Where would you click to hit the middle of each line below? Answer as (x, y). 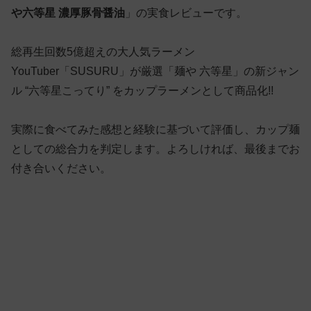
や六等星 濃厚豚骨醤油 (68, 12)
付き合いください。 (61, 168)
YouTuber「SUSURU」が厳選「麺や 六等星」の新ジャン (155, 71)
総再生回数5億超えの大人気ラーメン (103, 51)
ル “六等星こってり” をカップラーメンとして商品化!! (142, 90)
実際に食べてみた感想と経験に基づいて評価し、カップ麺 (155, 129)
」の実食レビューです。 (186, 12)
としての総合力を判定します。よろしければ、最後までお (155, 149)
